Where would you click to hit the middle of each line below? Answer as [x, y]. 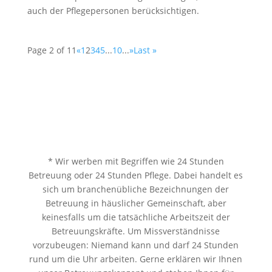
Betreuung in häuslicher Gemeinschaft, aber [136, 203]
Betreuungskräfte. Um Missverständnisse [136, 231]
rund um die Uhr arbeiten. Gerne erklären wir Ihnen [136, 259]
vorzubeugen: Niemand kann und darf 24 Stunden [136, 245]
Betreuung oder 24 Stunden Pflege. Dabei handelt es [136, 175]
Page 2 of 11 [52, 50]
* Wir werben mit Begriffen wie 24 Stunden [136, 161]
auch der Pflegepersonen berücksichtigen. [113, 11]
